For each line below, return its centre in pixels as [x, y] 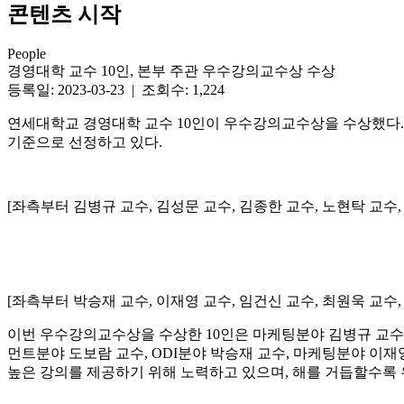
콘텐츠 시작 [64, 14]
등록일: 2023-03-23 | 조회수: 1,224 [116, 90]
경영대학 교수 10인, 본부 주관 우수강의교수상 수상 [171, 71]
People [27, 54]
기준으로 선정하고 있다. [85, 142]
